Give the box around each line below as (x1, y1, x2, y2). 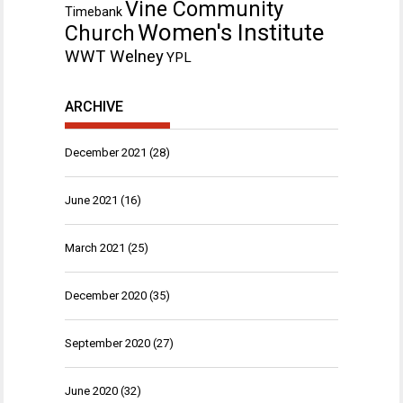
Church (65, 20, 135, 46)
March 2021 (65, 241, 125, 255)
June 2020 (65, 384, 118, 398)
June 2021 (65, 193, 118, 207)
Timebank (65, 4, 122, 19)
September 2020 (65, 336, 150, 350)
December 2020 (65, 289, 147, 302)
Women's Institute (138, 18, 324, 46)
